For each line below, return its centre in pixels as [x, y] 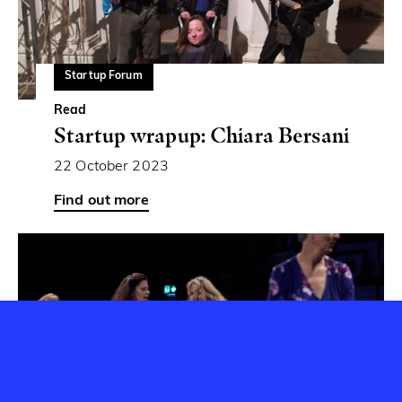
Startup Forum [104, 76]
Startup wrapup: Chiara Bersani [201, 135]
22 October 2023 [111, 166]
